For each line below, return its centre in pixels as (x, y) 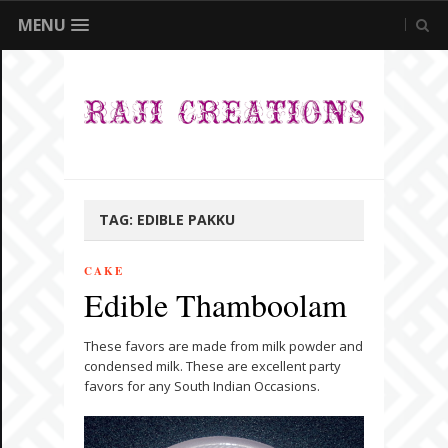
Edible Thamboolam (215, 305)
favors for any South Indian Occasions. (202, 386)
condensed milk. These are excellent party (212, 366)
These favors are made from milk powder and (223, 346)
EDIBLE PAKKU (186, 220)
